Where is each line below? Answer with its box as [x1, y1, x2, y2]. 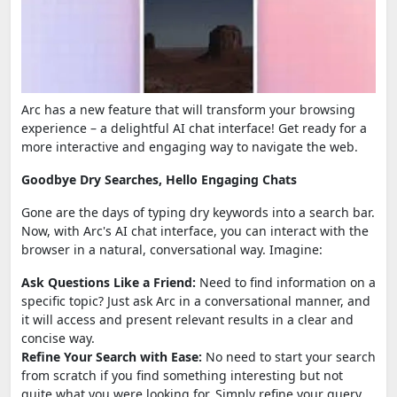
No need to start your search [202, 347, 376, 365]
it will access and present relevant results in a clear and [21, 310, 354, 328]
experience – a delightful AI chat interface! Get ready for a [21, 119, 367, 136]
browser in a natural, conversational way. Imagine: [21, 240, 323, 258]
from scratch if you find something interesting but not [21, 366, 343, 384]
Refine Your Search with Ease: [21, 347, 202, 365]
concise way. [21, 329, 95, 346]
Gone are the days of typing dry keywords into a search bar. [21, 203, 375, 221]
